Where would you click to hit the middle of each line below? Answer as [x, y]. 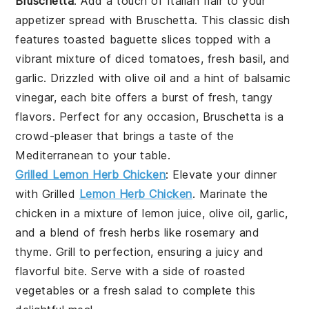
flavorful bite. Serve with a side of [110, 271]
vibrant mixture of [65, 59]
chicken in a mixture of [79, 213]
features [39, 40]
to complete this [209, 291]
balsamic [267, 78]
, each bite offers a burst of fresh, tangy [163, 98]
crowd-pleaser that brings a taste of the [125, 136]
